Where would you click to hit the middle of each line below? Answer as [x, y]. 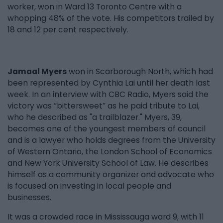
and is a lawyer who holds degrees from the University [111, 140]
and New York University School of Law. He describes [108, 163]
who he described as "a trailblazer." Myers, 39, [95, 117]
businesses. [29, 198]
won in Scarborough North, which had [140, 72]
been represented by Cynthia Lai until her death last [109, 83]
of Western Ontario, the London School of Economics [110, 152]
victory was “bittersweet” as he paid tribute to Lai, [104, 106]
